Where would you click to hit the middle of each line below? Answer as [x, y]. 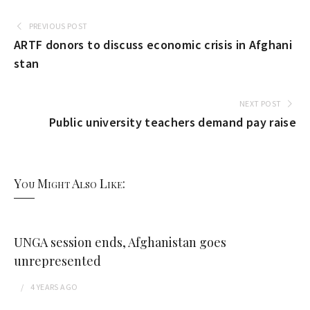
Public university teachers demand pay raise [172, 122]
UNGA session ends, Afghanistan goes [120, 242]
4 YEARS [45, 287]
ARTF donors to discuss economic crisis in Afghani [153, 45]
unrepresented [57, 261]
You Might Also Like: [70, 183]
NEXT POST [261, 103]
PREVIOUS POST [58, 26]
